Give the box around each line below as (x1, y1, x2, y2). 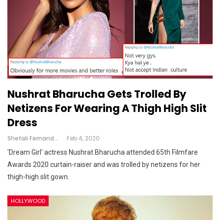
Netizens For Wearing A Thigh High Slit (7, 101, 207, 115)
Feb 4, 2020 (67, 134, 100, 142)
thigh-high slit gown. (7, 172, 69, 181)
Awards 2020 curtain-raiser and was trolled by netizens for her (7, 160, 200, 168)
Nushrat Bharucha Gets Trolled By (7, 86, 186, 101)
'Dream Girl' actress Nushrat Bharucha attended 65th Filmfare (7, 148, 198, 156)
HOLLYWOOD (11, 196, 45, 205)
